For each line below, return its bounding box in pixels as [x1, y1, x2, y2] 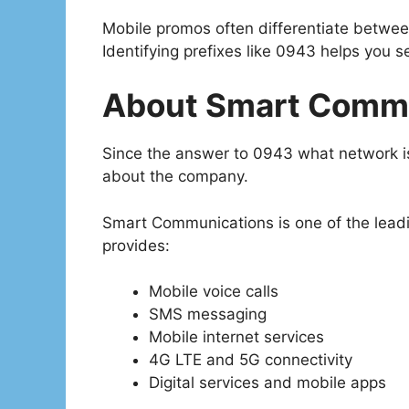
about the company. [102, 167, 248, 186]
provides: [102, 236, 170, 255]
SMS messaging [149, 305, 267, 324]
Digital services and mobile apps [149, 373, 386, 393]
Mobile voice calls [149, 282, 278, 301]
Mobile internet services [149, 328, 324, 347]
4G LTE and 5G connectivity [149, 351, 352, 370]
